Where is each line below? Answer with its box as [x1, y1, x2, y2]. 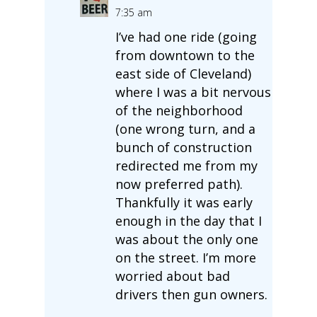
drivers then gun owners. [115, 285, 267, 303]
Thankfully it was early [115, 193, 253, 211]
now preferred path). [115, 175, 243, 192]
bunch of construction [115, 138, 252, 156]
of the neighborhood [115, 101, 243, 119]
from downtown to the [115, 46, 255, 64]
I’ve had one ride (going [115, 28, 257, 45]
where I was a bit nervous [115, 83, 271, 100]
